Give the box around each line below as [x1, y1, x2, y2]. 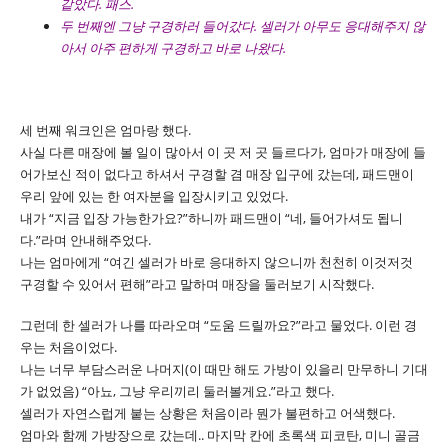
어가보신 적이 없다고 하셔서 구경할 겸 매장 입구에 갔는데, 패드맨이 [20, 164, 414, 183]
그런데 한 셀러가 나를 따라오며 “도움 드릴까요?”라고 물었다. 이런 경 [20, 315, 417, 334]
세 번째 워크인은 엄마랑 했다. [20, 120, 191, 139]
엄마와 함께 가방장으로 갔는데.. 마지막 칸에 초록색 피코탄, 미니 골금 [20, 425, 420, 444]
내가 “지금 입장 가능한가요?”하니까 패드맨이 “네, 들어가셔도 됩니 [20, 208, 403, 227]
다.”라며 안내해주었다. [20, 230, 151, 249]
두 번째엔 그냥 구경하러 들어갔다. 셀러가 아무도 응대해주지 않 [60, 17, 425, 36]
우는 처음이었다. [20, 337, 117, 356]
